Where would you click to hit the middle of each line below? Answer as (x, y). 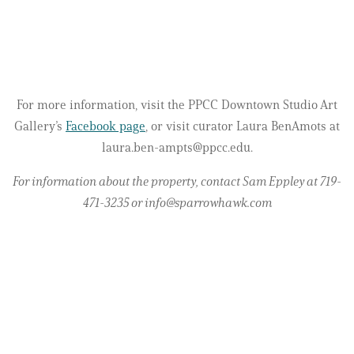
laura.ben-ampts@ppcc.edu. (177, 147)
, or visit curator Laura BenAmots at (243, 126)
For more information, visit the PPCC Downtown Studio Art (177, 104)
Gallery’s (40, 126)
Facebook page (105, 126)
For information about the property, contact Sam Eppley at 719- (177, 181)
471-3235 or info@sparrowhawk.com (177, 202)
